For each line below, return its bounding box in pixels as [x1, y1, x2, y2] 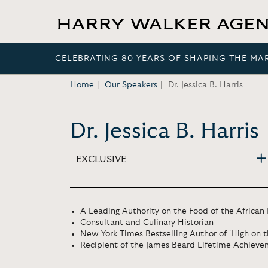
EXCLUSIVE [76, 154, 126, 164]
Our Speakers [105, 81, 157, 89]
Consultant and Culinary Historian [80, 218, 214, 227]
